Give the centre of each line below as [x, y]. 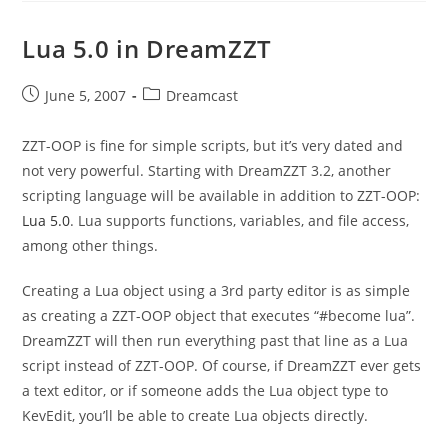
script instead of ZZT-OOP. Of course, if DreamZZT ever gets [222, 366]
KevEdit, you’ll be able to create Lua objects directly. [195, 416]
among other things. [90, 246]
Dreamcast [202, 96]
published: [57, 116]
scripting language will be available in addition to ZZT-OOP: [221, 196]
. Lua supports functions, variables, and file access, [240, 221]
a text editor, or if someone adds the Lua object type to [205, 391]
